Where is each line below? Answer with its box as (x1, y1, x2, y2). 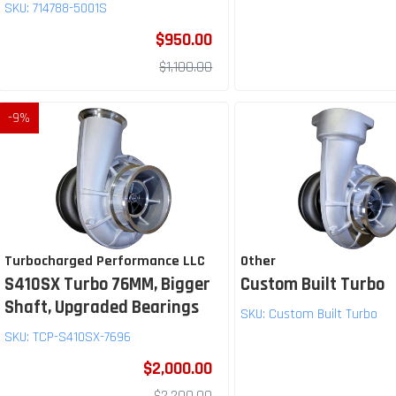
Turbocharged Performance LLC (4, 252, 205, 271)
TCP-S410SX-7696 (33, 328, 131, 347)
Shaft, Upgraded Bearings (4, 296, 199, 320)
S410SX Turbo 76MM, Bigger (4, 273, 210, 297)
